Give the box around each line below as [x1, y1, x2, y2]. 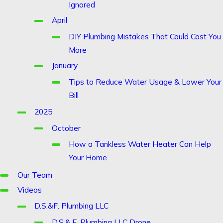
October [51, 122, 81, 133]
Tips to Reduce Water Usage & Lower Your [69, 76, 222, 87]
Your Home [69, 152, 108, 162]
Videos [17, 184, 42, 195]
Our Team [17, 169, 52, 180]
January [51, 60, 78, 71]
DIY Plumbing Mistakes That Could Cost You [69, 31, 222, 41]
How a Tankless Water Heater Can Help [69, 138, 212, 149]
